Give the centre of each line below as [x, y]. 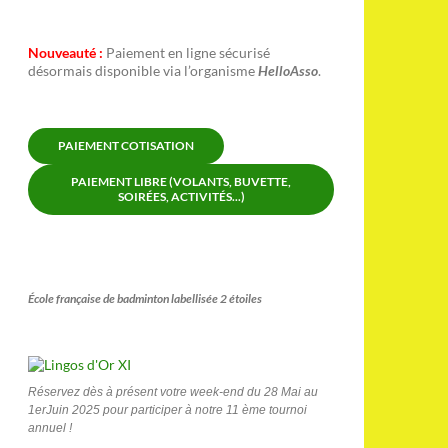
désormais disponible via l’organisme [143, 70]
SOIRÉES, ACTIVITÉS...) [181, 196]
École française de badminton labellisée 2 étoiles [145, 298]
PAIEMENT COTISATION [126, 145]
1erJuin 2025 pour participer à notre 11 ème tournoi [167, 410]
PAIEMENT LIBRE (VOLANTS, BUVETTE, [181, 181]
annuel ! [50, 428]
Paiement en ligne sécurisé [188, 52]
